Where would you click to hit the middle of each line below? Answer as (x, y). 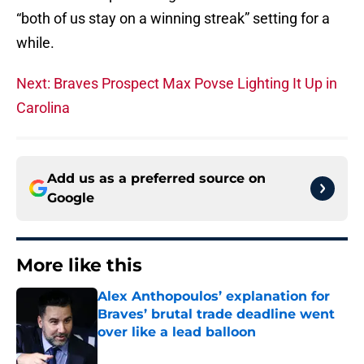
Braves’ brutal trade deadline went (216, 314)
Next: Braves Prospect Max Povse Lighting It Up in (177, 84)
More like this (79, 266)
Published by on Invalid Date (167, 348)
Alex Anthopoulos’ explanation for (214, 297)
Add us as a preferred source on (156, 179)
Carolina (43, 108)
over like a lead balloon (177, 332)
